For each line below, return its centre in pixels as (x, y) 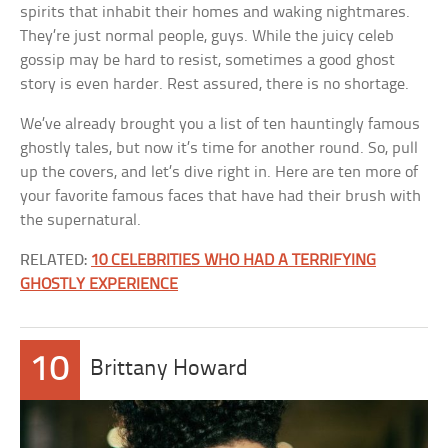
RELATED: (56, 260)
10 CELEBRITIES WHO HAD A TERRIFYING (234, 260)
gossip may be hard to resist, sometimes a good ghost (208, 60)
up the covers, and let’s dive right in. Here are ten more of (219, 172)
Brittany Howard (169, 369)
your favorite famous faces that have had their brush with (221, 196)
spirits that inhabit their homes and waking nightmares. (215, 12)
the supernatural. (81, 220)
